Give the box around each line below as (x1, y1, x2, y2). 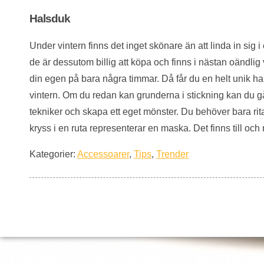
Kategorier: (29, 148, 77, 159)
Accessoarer (77, 148, 129, 159)
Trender (156, 148, 189, 159)
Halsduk (29, 12, 70, 25)
